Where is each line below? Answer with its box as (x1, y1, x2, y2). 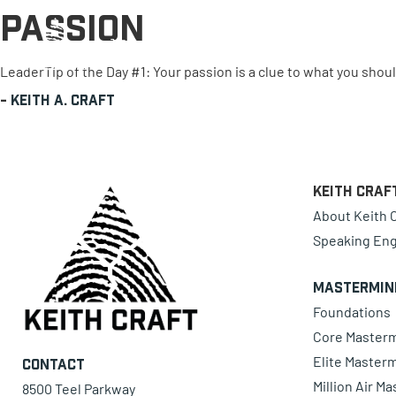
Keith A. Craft (11, 93, 115, 108)
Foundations (312, 303, 391, 321)
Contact (22, 356, 85, 371)
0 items (129, 33, 186, 55)
